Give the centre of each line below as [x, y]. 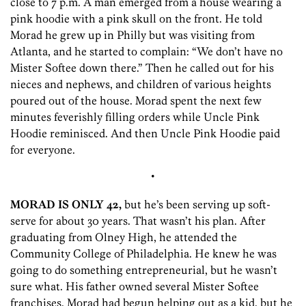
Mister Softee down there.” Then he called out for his [142, 68]
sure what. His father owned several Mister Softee [135, 287]
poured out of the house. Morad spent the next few [136, 101]
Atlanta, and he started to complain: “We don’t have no [147, 52]
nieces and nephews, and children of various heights [141, 84]
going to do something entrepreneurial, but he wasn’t [144, 270]
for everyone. [43, 150]
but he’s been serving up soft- [196, 205]
